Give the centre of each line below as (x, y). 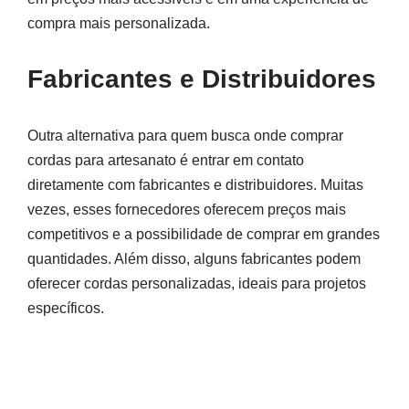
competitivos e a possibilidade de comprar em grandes (204, 235)
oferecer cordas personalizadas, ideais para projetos (197, 284)
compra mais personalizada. (119, 24)
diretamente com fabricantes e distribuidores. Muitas (195, 185)
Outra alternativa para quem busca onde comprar (185, 136)
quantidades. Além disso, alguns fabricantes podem (194, 259)
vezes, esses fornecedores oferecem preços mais (187, 210)
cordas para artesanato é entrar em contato (166, 161)
